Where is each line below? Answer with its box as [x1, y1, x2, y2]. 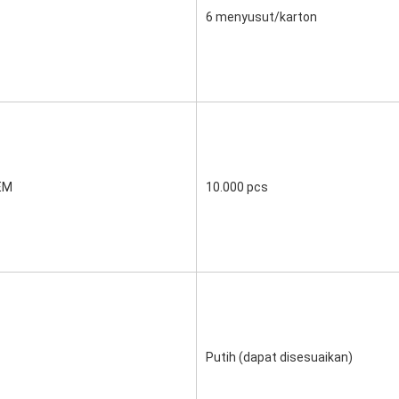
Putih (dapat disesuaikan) [206, 350, 353, 364]
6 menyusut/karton [206, 10, 317, 24]
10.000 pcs [206, 180, 268, 194]
